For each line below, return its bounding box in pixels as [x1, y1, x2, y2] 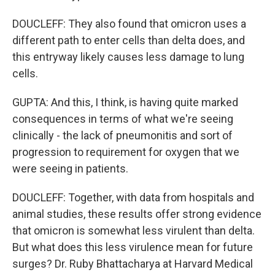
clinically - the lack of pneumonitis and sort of [12, 129, 233, 142]
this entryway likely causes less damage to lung [12, 50, 244, 63]
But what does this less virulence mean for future [12, 241, 253, 254]
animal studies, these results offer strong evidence [12, 207, 261, 220]
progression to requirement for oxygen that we [12, 145, 239, 158]
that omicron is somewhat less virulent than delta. [12, 224, 255, 237]
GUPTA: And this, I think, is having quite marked [12, 96, 238, 109]
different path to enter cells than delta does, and [12, 34, 245, 47]
